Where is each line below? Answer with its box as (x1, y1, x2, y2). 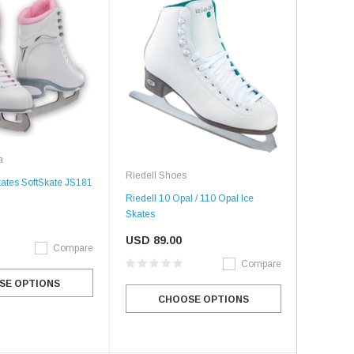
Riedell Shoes (125, 169, 186, 181)
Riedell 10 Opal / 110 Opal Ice (125, 192, 254, 204)
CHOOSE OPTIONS (157, 293, 249, 305)
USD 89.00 (125, 233, 182, 247)
